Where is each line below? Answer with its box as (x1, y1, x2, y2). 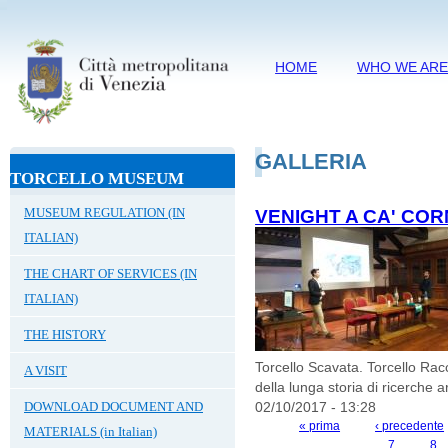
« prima (299, 418, 341, 433)
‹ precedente (375, 418, 445, 433)
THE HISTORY (24, 326, 106, 342)
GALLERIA (255, 148, 368, 174)
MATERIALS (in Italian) (24, 423, 157, 439)
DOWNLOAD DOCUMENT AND (24, 398, 203, 414)
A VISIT (24, 362, 67, 378)
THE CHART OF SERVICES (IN (24, 265, 197, 281)
